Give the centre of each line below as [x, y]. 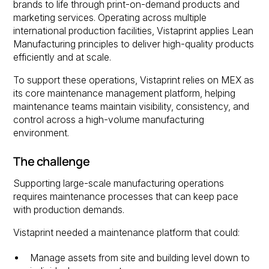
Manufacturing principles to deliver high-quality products [134, 44]
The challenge [52, 161]
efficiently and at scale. [62, 57]
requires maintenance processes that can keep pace [126, 197]
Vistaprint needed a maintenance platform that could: [127, 233]
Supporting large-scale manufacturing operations [119, 184]
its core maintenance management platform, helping [125, 93]
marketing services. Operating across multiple [110, 17]
